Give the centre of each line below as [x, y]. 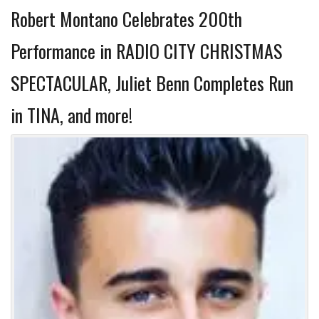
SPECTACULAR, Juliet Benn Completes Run [152, 83]
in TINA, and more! [72, 115]
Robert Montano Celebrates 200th [126, 19]
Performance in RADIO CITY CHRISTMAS [146, 51]
